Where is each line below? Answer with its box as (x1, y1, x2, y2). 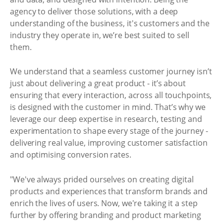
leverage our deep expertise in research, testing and (10, 113, 202, 124)
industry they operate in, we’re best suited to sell (10, 29, 189, 41)
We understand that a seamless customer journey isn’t (10, 66, 212, 77)
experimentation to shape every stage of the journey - (10, 125, 208, 136)
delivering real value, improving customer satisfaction (10, 137, 208, 148)
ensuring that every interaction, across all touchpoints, (10, 90, 212, 101)
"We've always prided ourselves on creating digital (10, 173, 194, 185)
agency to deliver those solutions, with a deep (10, 5, 178, 17)
